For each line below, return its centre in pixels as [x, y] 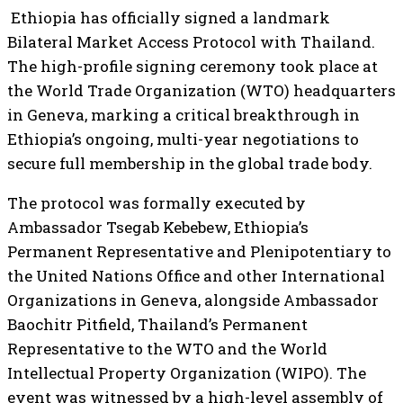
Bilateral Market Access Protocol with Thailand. [191, 42]
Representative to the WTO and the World [167, 349]
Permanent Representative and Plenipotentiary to [199, 251]
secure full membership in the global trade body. [190, 163]
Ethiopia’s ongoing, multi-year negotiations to [183, 139]
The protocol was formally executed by [157, 203]
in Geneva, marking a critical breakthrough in [184, 115]
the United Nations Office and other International [196, 276]
